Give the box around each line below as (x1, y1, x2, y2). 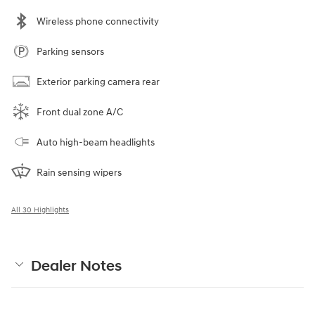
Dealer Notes (31, 257, 122, 276)
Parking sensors (37, 45, 104, 58)
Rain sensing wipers (37, 166, 122, 179)
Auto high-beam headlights (37, 136, 155, 148)
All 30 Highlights (11, 205, 69, 214)
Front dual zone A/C (37, 105, 123, 118)
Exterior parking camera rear (37, 75, 160, 88)
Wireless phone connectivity (37, 15, 159, 27)
